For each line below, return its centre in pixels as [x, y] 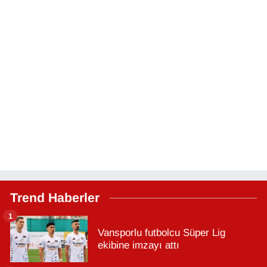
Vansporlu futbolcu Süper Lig [162, 233]
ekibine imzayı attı [139, 246]
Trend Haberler [55, 198]
